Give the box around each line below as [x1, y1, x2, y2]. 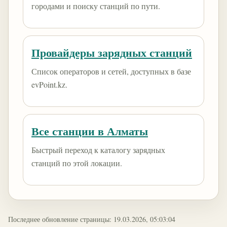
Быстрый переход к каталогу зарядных [31, 144, 165, 155]
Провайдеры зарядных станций [31, 44, 192, 61]
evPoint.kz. [31, 79, 67, 90]
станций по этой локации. [31, 158, 122, 168]
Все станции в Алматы [31, 123, 148, 139]
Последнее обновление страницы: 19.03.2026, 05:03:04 [8, 214, 175, 224]
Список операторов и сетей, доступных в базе [31, 66, 191, 77]
